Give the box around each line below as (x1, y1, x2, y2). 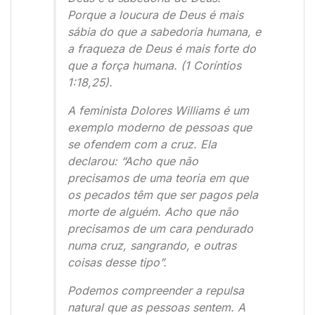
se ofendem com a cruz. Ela (67, 137, 217, 152)
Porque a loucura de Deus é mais (67, 8, 243, 22)
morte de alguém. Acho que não (67, 205, 238, 219)
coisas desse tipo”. (67, 255, 167, 270)
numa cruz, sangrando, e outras (67, 238, 236, 253)
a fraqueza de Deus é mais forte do (67, 41, 256, 56)
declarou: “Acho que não (67, 154, 198, 169)
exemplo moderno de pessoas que (67, 120, 252, 135)
